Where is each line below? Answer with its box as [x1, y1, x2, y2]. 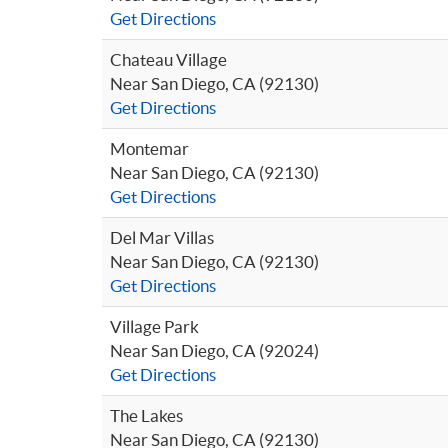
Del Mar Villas [110, 228, 214, 247]
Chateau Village [110, 50, 227, 69]
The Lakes [110, 406, 183, 425]
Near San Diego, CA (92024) [110, 341, 319, 360]
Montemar [110, 139, 189, 158]
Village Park [110, 317, 199, 336]
